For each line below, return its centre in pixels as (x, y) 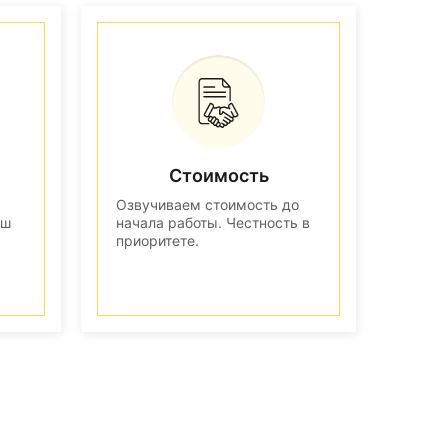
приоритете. (157, 240)
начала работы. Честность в (213, 222)
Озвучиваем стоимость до (207, 204)
